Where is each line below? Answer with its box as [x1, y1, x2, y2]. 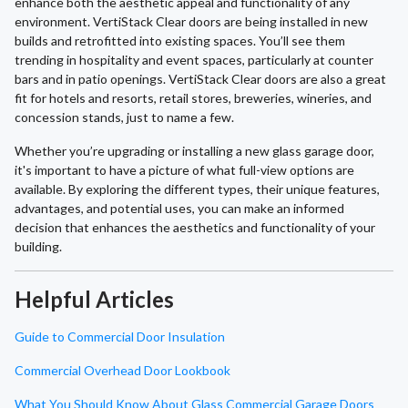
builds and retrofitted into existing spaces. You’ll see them [15, 33, 345, 49]
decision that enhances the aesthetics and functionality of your [15, 219, 375, 236]
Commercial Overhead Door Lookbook [15, 362, 230, 379]
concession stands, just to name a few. [15, 109, 234, 126]
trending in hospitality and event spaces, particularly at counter [15, 52, 373, 68]
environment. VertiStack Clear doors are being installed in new [15, 14, 368, 30]
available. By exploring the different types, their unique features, [15, 181, 380, 198]
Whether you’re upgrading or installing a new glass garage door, [15, 143, 374, 159]
